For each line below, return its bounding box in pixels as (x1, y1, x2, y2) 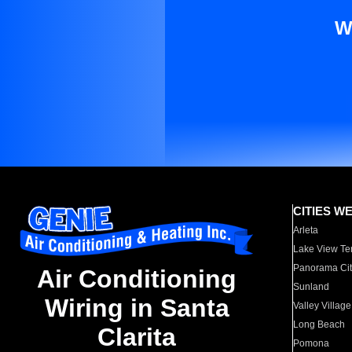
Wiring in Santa (44, 294, 229, 323)
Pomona (293, 338, 330, 349)
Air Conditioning (37, 265, 236, 294)
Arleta (293, 225, 319, 236)
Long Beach (293, 319, 346, 330)
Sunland (293, 281, 330, 292)
